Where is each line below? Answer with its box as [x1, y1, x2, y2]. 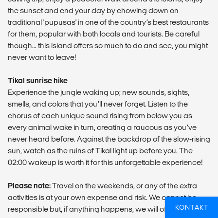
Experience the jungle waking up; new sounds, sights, [8, 88, 189, 96]
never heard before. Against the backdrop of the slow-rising [8, 134, 210, 143]
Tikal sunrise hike [8, 76, 68, 85]
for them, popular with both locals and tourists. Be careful [8, 29, 200, 38]
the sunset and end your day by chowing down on [8, 6, 179, 15]
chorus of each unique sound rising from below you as [8, 111, 192, 120]
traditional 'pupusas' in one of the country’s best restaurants [8, 18, 209, 26]
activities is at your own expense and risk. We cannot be [8, 193, 197, 201]
